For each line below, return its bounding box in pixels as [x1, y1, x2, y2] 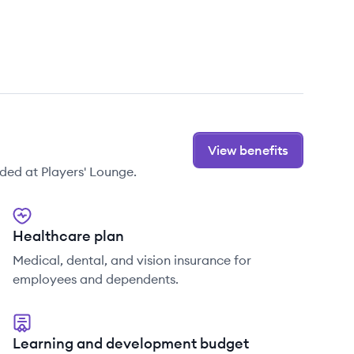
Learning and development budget [13, 334, 249, 352]
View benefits [208, 142, 288, 158]
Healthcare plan [13, 227, 124, 245]
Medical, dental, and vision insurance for [13, 252, 251, 268]
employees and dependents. [13, 271, 179, 287]
